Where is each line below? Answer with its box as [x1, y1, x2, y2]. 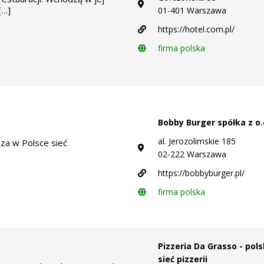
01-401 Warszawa [158, 5, 226, 16]
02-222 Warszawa [158, 148, 226, 160]
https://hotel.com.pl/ [158, 24, 235, 35]
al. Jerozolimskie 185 [158, 135, 236, 147]
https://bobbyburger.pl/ [158, 167, 245, 179]
